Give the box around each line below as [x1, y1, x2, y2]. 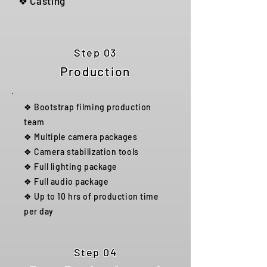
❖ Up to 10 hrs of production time [24, 191, 159, 201]
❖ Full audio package [24, 176, 109, 187]
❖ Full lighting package [24, 162, 117, 172]
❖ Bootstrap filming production [24, 102, 151, 112]
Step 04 [73, 246, 117, 259]
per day [24, 206, 54, 216]
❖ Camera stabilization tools [24, 147, 139, 157]
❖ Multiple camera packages [24, 132, 138, 142]
